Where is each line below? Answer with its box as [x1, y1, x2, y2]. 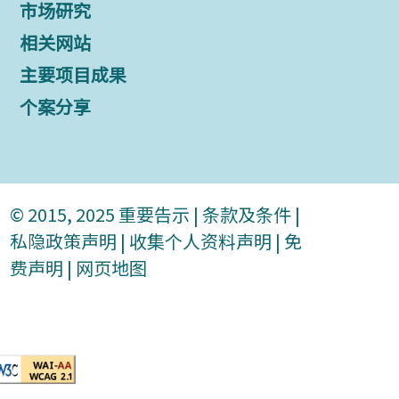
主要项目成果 [20, 61, 127, 88]
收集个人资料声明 [129, 228, 272, 255]
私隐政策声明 [10, 228, 117, 255]
